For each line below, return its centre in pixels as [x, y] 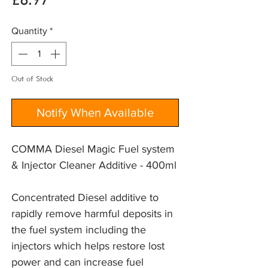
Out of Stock [32, 79]
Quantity [29, 31]
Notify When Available [95, 113]
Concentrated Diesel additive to [85, 198]
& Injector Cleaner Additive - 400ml [94, 165]
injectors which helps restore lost [88, 246]
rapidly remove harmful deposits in [92, 214]
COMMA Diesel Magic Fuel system [93, 149]
